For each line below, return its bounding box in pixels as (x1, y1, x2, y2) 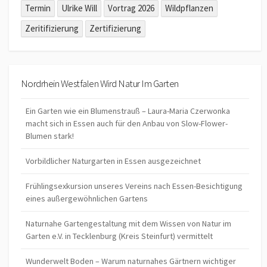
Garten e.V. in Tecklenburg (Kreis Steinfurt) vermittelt (26, 231, 213, 242)
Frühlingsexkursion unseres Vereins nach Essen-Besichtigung (26, 181, 243, 192)
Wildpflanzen (165, 2, 214, 14)
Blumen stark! (26, 131, 74, 142)
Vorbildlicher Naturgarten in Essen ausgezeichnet (26, 156, 201, 167)
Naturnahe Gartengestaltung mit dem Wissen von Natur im (26, 218, 231, 229)
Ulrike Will (61, 2, 98, 14)
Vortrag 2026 (108, 2, 155, 14)
